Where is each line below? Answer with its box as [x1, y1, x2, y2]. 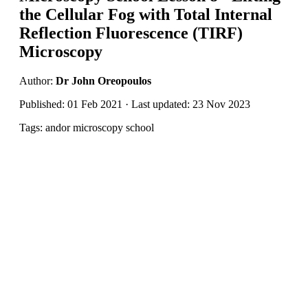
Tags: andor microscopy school [19, 121, 154, 133]
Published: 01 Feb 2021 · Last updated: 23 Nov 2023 [19, 98, 250, 110]
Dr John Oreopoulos [56, 74, 151, 87]
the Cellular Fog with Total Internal [19, 5, 272, 23]
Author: [19, 74, 56, 87]
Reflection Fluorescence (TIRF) [19, 23, 243, 42]
